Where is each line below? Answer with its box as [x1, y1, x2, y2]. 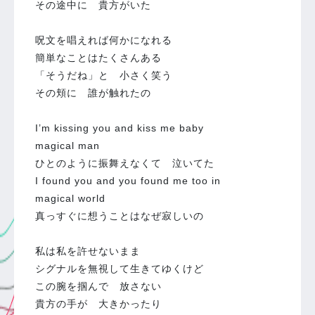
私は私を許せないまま [35, 245, 141, 257]
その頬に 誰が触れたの [35, 87, 151, 99]
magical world [35, 193, 105, 205]
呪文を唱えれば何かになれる [35, 34, 172, 46]
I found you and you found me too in [35, 175, 221, 187]
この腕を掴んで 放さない [35, 281, 162, 292]
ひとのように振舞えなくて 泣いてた [35, 157, 214, 169]
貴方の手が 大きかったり [35, 298, 162, 310]
